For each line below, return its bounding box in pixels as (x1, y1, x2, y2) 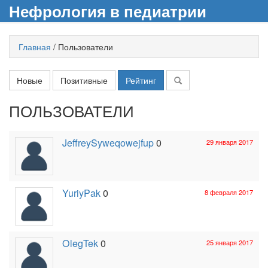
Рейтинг (126, 74, 156, 86)
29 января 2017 (206, 137, 253, 147)
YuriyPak (62, 186, 100, 200)
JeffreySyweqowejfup (62, 136, 154, 150)
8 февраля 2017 (205, 187, 253, 197)
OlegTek (62, 236, 98, 250)
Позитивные (60, 74, 108, 86)
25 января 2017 (206, 237, 253, 247)
